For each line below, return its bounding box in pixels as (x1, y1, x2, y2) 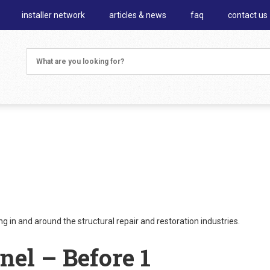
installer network (22, 10, 85, 20)
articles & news (109, 10, 166, 20)
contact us (228, 10, 268, 20)
